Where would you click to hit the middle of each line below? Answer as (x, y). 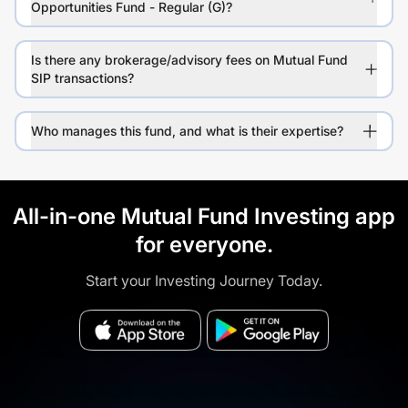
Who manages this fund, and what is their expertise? (187, 131)
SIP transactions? (82, 78)
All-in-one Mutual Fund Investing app (204, 217)
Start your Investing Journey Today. (204, 281)
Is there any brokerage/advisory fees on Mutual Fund (189, 60)
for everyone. (204, 245)
